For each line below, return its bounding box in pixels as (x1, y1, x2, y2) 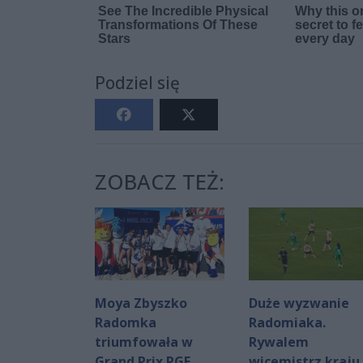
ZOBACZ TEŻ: (95, 167, 224, 196)
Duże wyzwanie (249, 293, 349, 312)
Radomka (95, 313, 156, 331)
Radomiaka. (249, 313, 326, 331)
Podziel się (95, 70, 180, 94)
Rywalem (249, 332, 309, 351)
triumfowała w (95, 332, 193, 351)
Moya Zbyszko (95, 293, 187, 312)
